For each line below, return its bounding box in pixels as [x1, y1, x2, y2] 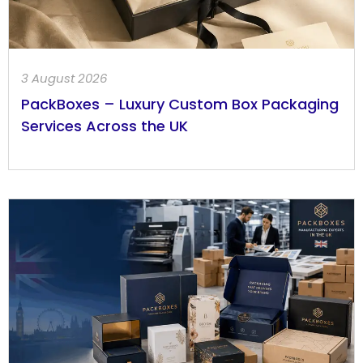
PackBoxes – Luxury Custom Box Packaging [21, 94, 339, 115]
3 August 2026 [21, 70, 108, 88]
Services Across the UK [21, 116, 188, 137]
